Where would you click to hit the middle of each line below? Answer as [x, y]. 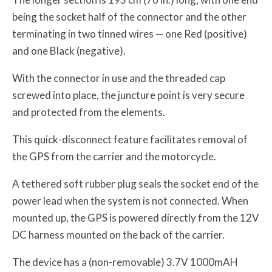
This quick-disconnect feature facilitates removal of [130, 139]
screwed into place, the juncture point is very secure [128, 95]
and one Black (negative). [69, 50]
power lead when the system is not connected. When [130, 200]
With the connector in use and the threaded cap [119, 78]
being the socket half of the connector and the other [129, 16]
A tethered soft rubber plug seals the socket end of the [135, 183]
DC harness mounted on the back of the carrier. [118, 234]
